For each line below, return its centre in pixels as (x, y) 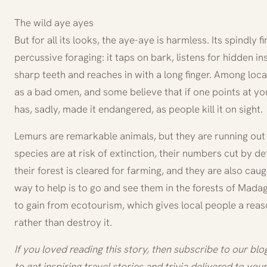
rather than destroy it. (63, 222)
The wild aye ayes (54, 22)
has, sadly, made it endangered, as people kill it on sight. (139, 109)
